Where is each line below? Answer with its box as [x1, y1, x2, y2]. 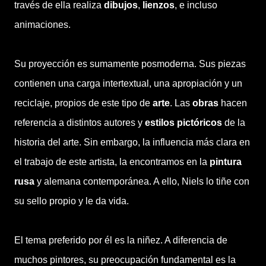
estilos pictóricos [142, 118, 222, 128]
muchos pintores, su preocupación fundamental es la [14, 255, 236, 265]
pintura [210, 157, 242, 167]
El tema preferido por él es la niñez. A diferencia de [14, 235, 227, 245]
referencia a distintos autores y [14, 118, 142, 128]
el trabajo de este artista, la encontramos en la [14, 157, 210, 167]
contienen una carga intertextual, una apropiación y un [14, 78, 242, 88]
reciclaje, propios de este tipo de [14, 98, 153, 108]
